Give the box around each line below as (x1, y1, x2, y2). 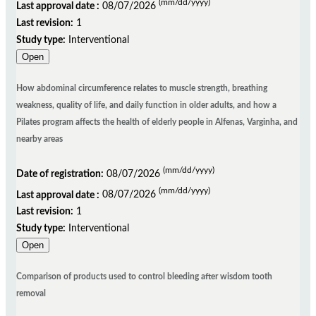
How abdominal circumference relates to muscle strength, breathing (16, 83, 267, 92)
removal (16, 289, 46, 298)
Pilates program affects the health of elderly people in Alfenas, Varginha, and (16, 117, 298, 126)
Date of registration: (16, 168, 104, 179)
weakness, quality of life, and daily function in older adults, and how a (16, 100, 276, 109)
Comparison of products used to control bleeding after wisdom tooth (16, 272, 272, 281)
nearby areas (16, 134, 63, 143)
